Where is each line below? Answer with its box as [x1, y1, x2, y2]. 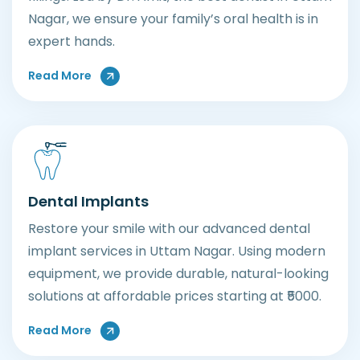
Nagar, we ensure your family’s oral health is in [28, 9, 318, 28]
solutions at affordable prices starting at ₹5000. [28, 286, 321, 305]
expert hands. [28, 31, 115, 51]
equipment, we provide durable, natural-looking [28, 264, 329, 283]
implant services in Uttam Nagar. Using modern [28, 241, 325, 260]
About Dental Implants [91, 321, 226, 337]
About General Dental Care [91, 66, 252, 83]
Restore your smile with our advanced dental [28, 219, 310, 238]
